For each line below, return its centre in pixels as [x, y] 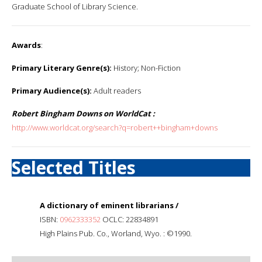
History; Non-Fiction [146, 68]
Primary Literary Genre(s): [62, 68]
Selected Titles [74, 167]
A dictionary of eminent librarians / [109, 205]
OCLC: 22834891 [130, 219]
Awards [26, 45]
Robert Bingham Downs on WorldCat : [83, 113]
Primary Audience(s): [52, 90]
